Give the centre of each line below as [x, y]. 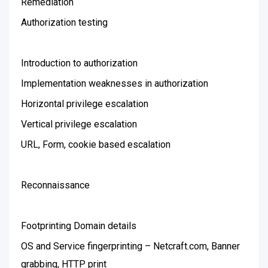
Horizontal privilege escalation [85, 104]
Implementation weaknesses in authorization [115, 83]
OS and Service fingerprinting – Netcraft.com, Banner [130, 246]
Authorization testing [64, 22]
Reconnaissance [55, 185]
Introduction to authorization [79, 63]
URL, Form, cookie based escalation [96, 144]
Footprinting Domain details [79, 226]
